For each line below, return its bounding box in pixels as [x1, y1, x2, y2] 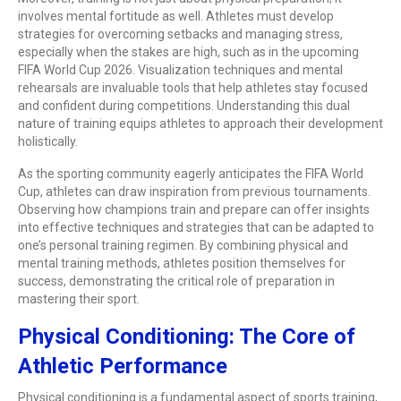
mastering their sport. [18, 291, 140, 306]
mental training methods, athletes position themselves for [18, 255, 346, 270]
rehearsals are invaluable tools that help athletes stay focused [18, 80, 368, 95]
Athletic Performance [18, 353, 227, 379]
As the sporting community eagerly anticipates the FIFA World [18, 166, 363, 181]
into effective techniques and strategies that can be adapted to [18, 219, 374, 235]
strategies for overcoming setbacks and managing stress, [18, 26, 343, 41]
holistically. [18, 133, 78, 149]
